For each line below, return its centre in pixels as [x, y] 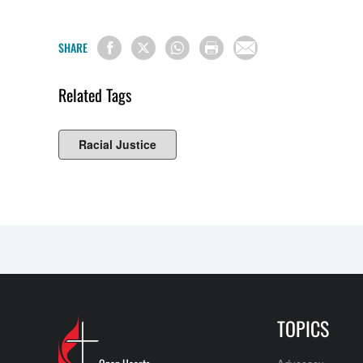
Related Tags [95, 95]
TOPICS [303, 328]
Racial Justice [117, 144]
